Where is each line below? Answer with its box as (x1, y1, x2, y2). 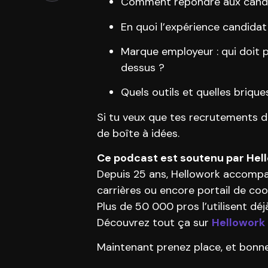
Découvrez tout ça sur (97, 215, 212, 230)
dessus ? (121, 60, 165, 75)
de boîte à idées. (97, 126, 179, 141)
